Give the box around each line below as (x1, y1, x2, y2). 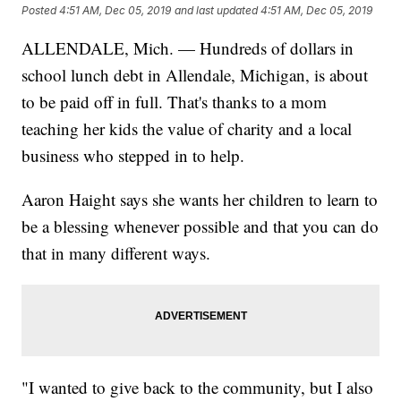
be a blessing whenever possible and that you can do (21, 215, 380, 238)
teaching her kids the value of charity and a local (21, 117, 353, 141)
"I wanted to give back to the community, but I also (21, 376, 374, 399)
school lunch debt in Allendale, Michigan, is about (21, 64, 369, 87)
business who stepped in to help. (21, 144, 245, 167)
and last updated (175, 4, 259, 18)
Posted (21, 4, 60, 18)
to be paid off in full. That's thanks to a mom (21, 90, 328, 114)
